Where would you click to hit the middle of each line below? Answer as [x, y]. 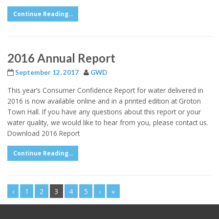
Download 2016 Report [45, 133]
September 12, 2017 [47, 72]
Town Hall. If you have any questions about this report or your [104, 112]
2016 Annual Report [61, 58]
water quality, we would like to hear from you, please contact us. [108, 123]
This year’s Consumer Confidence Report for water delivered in [105, 90]
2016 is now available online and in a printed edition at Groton [104, 101]
